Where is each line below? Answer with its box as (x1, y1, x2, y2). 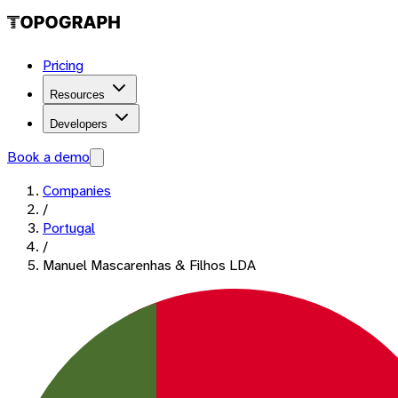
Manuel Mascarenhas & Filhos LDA (43, 256, 256, 275)
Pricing (43, 56, 84, 75)
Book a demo (7, 147, 90, 166)
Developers (50, 117, 107, 131)
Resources (50, 88, 105, 101)
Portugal (43, 219, 95, 237)
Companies (43, 181, 111, 200)
